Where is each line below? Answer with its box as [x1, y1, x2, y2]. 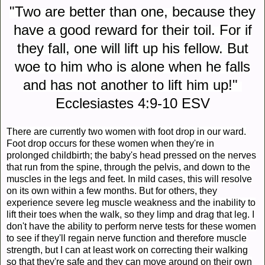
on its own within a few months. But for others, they [7, 186, 217, 196]
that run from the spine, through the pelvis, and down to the [7, 162, 250, 173]
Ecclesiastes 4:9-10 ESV [55, 95, 210, 112]
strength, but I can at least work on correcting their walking [7, 245, 248, 256]
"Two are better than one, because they [9, 4, 256, 20]
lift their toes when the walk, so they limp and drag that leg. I [7, 209, 254, 220]
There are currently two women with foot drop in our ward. [7, 127, 246, 137]
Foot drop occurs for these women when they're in [7, 138, 214, 149]
